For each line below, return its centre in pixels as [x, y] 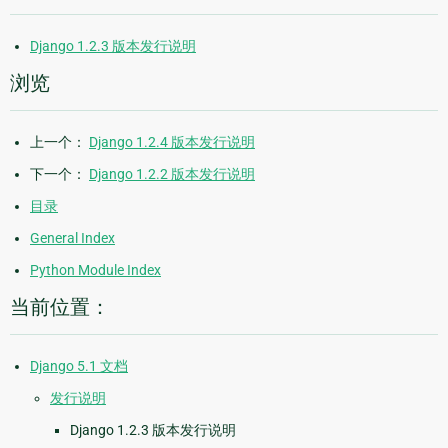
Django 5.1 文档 [79, 365]
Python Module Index [95, 269]
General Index [72, 237]
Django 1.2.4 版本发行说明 [172, 141]
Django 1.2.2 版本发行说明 [172, 173]
